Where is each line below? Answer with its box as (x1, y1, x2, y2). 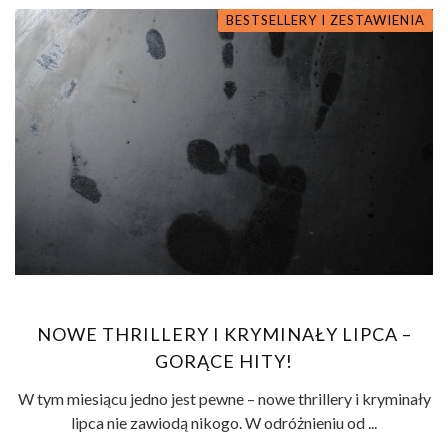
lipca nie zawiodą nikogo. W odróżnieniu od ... (71, 412, 377, 432)
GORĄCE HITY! (155, 349, 293, 372)
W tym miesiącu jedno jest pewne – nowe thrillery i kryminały (17, 388, 431, 408)
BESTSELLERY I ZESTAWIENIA (226, 12, 425, 29)
